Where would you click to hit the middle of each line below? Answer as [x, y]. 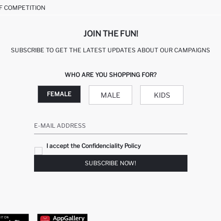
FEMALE [59, 94]
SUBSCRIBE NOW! [110, 163]
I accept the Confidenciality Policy [93, 146]
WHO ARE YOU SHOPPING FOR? [110, 75]
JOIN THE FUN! [110, 34]
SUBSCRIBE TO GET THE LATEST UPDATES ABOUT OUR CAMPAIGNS [110, 50]
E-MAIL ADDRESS [60, 126]
